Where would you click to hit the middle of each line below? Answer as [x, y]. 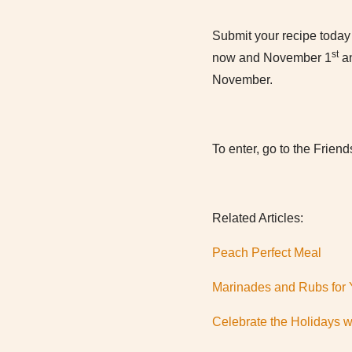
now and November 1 [272, 58]
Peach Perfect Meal [267, 253]
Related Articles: [258, 218]
